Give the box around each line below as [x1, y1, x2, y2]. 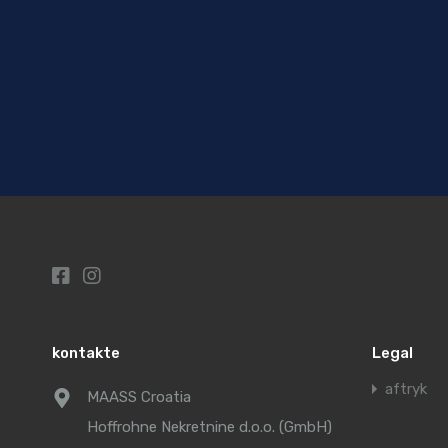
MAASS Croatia [87, 388, 191, 406]
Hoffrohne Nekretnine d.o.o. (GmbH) [87, 418, 332, 436]
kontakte [52, 344, 120, 362]
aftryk [385, 380, 427, 398]
